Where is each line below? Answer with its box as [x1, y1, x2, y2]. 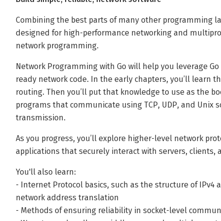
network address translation [16, 193, 119, 202]
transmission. [16, 113, 66, 122]
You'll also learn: [16, 167, 76, 177]
